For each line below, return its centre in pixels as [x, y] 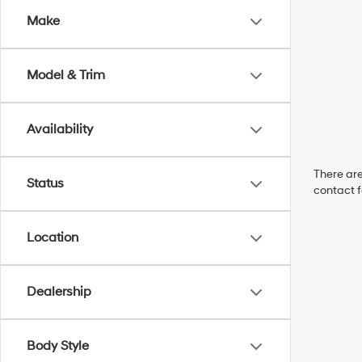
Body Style [58, 346]
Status [45, 183]
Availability [60, 129]
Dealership [59, 292]
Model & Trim [66, 75]
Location [53, 238]
